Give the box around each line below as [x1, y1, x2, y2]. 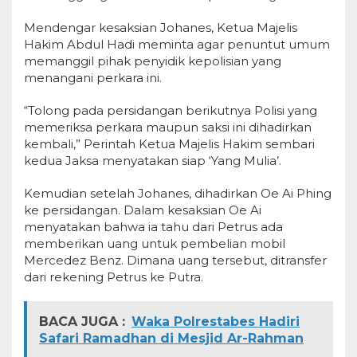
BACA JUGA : [39, 314, 125, 329]
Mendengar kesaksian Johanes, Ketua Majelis [24, 20, 297, 35]
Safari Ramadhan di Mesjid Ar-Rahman [39, 331, 304, 346]
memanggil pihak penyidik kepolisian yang [24, 53, 281, 69]
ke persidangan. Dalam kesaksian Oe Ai [24, 202, 261, 218]
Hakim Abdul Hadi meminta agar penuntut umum [24, 37, 330, 52]
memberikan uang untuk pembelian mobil [24, 236, 285, 251]
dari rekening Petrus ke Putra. [24, 269, 203, 284]
